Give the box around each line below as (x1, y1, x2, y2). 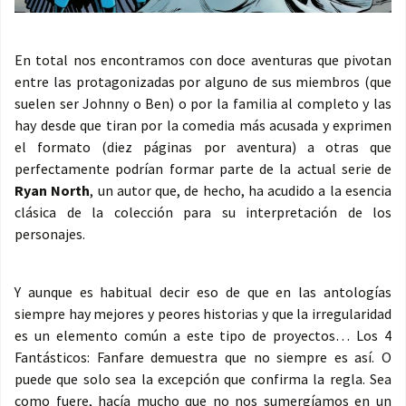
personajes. (14, 225, 85, 244)
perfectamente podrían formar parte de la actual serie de (14, 159, 391, 179)
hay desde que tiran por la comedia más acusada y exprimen (14, 116, 391, 135)
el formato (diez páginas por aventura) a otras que (14, 138, 391, 157)
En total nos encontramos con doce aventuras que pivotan (14, 51, 391, 70)
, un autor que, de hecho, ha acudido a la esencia (90, 181, 392, 200)
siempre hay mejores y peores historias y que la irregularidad (14, 304, 391, 324)
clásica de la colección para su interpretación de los (14, 203, 391, 222)
